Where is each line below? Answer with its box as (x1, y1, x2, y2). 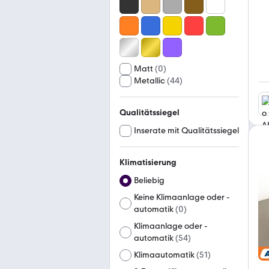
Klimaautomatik (134, 250, 195, 260)
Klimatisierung (119, 157, 177, 168)
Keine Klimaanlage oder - (134, 192, 229, 202)
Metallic (134, 76, 165, 86)
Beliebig (134, 175, 165, 186)
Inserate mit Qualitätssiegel (134, 125, 239, 136)
